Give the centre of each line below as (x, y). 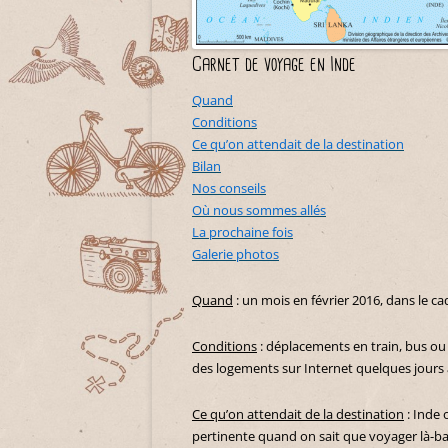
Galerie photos (235, 254)
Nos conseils (229, 188)
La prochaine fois (242, 232)
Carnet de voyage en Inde (274, 65)
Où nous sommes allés (259, 210)
